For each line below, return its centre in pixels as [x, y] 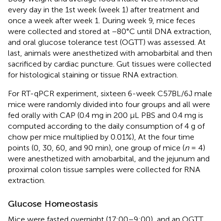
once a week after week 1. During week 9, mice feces [102, 20]
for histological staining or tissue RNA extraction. [93, 74]
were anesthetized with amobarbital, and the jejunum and [109, 158]
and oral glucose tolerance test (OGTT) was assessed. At [107, 42]
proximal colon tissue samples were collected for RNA [104, 169]
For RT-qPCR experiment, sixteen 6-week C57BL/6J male [110, 93]
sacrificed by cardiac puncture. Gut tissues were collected [110, 64]
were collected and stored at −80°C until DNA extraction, [110, 31]
